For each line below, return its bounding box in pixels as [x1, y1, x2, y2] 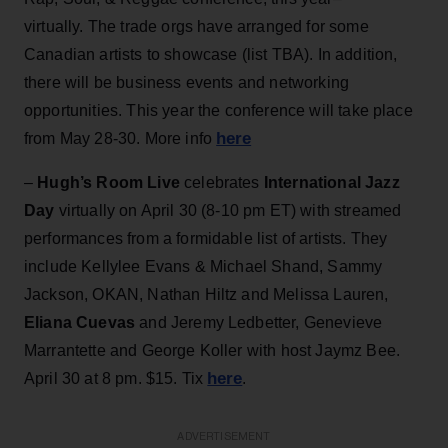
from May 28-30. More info [24, 129, 217, 147]
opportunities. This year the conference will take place [24, 101, 413, 119]
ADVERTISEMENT [177, 430, 271, 442]
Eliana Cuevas [24, 313, 136, 331]
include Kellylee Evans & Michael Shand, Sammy [24, 257, 383, 275]
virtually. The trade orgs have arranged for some [24, 17, 369, 35]
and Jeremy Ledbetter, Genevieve [135, 313, 383, 331]
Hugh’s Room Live [37, 173, 180, 191]
